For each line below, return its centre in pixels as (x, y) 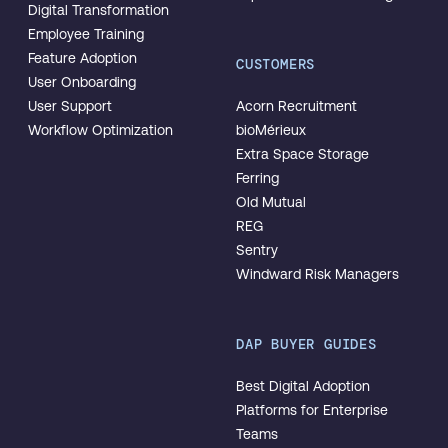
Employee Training (86, 34)
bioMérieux (271, 130)
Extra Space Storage (302, 154)
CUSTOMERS (276, 64)
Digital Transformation (98, 10)
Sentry (257, 250)
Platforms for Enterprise (312, 410)
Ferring (257, 178)
